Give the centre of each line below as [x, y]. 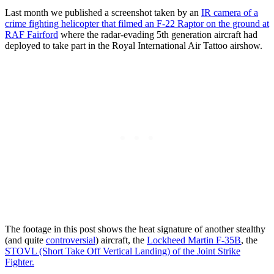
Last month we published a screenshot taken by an [103, 12]
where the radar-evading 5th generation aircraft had [158, 34]
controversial [71, 240]
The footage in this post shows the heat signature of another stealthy [135, 229]
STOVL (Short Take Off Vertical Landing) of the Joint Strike [123, 251]
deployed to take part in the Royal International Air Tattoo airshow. [134, 45]
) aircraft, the [121, 240]
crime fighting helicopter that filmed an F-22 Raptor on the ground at [137, 23]
